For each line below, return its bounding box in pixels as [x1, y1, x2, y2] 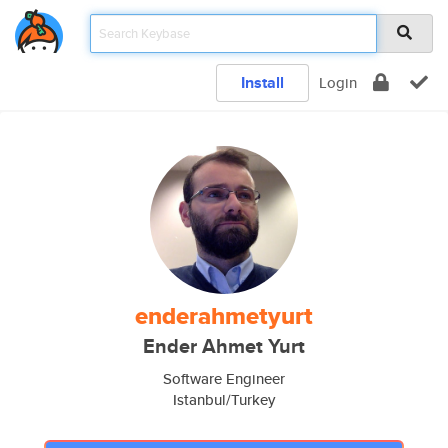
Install [241, 71, 284, 94]
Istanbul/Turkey [173, 389, 275, 410]
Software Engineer [163, 368, 285, 389]
